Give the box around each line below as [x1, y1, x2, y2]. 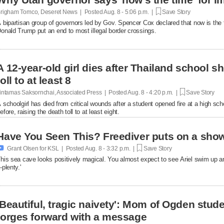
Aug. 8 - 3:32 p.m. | [84, 144, 137, 152]
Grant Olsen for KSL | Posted [7, 144, 84, 152]
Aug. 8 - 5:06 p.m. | [102, 8, 156, 15]
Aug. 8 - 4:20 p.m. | [126, 88, 180, 96]
